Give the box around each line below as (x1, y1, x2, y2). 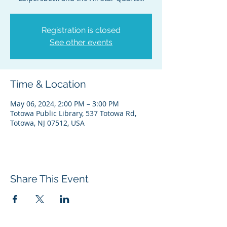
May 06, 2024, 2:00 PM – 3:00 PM (10, 99, 119, 108)
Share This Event (10, 173, 89, 185)
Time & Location (10, 78, 86, 90)
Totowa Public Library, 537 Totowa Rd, (10, 108, 136, 118)
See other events (50, 37, 112, 47)
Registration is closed (42, 25, 121, 35)
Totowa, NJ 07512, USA (10, 118, 85, 128)
